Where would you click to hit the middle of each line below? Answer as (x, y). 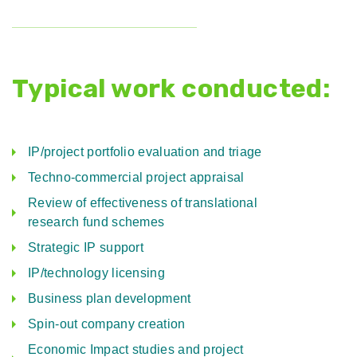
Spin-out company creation (107, 324)
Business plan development (110, 299)
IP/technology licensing (96, 273)
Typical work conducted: (171, 89)
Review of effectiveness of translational (143, 203)
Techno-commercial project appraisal (136, 178)
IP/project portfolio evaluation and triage (145, 152)
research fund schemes (96, 222)
